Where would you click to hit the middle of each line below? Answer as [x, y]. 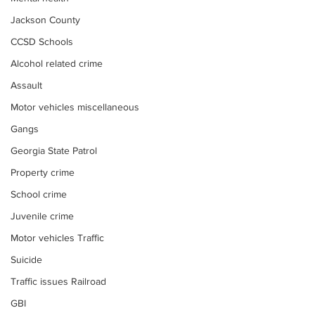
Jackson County [45, 20]
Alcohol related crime [57, 63]
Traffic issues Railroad [58, 281]
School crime [39, 194]
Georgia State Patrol [54, 150]
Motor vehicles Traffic [57, 238]
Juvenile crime [42, 216]
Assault [26, 85]
